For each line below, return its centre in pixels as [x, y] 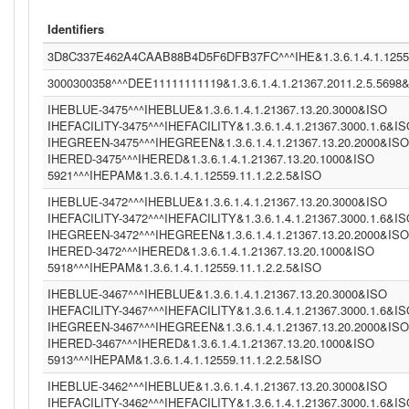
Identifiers [76, 29]
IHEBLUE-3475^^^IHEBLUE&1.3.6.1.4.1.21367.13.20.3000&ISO [217, 109]
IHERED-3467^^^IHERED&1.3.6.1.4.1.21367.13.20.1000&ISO [211, 343]
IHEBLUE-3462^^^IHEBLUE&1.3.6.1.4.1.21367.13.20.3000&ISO [217, 386]
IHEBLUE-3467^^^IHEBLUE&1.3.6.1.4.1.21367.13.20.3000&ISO [217, 294]
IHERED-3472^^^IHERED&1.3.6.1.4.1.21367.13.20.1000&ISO [211, 251]
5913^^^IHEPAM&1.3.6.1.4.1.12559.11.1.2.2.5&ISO [184, 359]
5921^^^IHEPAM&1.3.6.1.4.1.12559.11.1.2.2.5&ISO [184, 175]
